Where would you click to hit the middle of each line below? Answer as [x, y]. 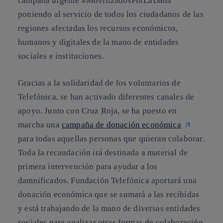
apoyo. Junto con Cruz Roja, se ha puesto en [98, 111]
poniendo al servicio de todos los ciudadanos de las [111, 14]
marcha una [40, 124]
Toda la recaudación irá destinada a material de [103, 152]
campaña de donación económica [121, 124]
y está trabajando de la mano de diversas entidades [109, 208]
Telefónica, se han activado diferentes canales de [106, 97]
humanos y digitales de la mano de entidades [99, 42]
